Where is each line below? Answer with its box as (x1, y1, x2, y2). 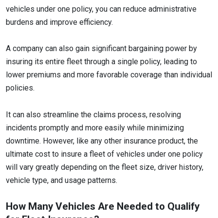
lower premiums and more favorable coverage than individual (6, 70, 212, 80)
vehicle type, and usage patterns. (6, 175, 119, 185)
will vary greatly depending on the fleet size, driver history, (6, 162, 203, 172)
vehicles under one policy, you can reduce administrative (6, 4, 197, 14)
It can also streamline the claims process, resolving (6, 109, 181, 119)
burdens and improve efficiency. (6, 18, 115, 27)
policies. (6, 83, 36, 93)
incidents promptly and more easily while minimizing (6, 123, 184, 132)
